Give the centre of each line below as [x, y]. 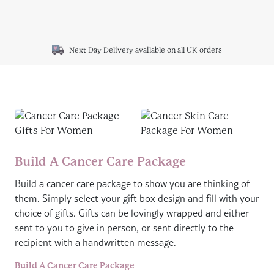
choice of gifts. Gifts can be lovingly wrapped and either [132, 213]
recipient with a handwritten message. [95, 243]
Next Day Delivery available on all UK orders [146, 50]
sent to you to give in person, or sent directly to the [124, 228]
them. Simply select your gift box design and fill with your [137, 198]
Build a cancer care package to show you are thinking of [132, 184]
